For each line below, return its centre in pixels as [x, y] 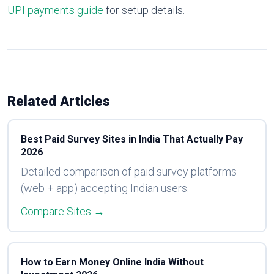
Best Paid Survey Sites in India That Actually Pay [131, 139]
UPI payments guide [55, 10]
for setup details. [144, 10]
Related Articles [59, 101]
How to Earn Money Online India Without [112, 262]
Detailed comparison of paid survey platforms [128, 171]
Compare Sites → [62, 211]
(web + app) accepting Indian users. [105, 188]
